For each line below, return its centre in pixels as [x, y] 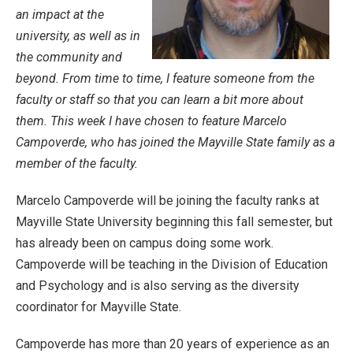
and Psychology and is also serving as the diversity [158, 286]
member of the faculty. [78, 163]
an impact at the [60, 15]
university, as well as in [78, 36]
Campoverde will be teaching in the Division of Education [172, 264]
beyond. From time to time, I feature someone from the [165, 78]
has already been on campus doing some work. [145, 243]
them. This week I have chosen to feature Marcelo [151, 121]
